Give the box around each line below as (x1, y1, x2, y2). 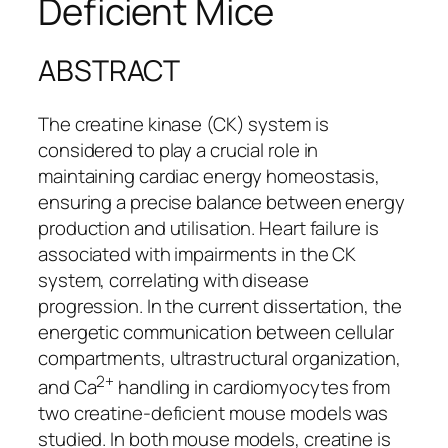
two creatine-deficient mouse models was (38, 399, 389, 426)
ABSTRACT (38, 50, 181, 90)
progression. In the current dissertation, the (38, 292, 402, 319)
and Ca (38, 373, 97, 400)
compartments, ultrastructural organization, (38, 344, 401, 371)
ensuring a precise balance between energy (38, 188, 405, 215)
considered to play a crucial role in (38, 136, 319, 163)
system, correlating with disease (38, 266, 309, 293)
